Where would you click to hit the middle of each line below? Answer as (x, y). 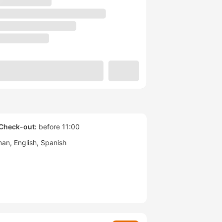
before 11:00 (58, 127)
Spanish (54, 143)
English (25, 143)
